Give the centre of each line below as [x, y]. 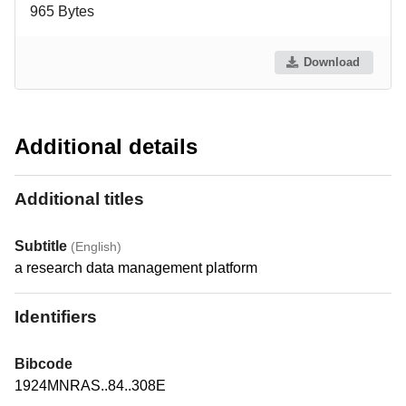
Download [332, 63]
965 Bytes [62, 11]
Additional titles [79, 199]
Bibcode [43, 363]
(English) [96, 246]
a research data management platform [136, 267]
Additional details [106, 146]
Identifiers [56, 317]
